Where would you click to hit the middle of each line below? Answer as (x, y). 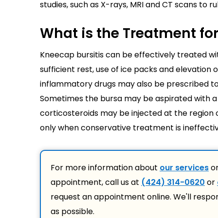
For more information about (105, 168)
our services (184, 168)
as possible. (73, 211)
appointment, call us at (96, 182)
